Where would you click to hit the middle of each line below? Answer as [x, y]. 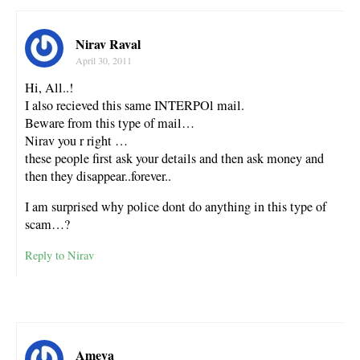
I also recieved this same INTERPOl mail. [135, 105]
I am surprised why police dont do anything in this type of [176, 206]
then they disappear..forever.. [98, 176]
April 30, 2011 [104, 60]
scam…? [47, 224]
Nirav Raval [108, 43]
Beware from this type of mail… [110, 123]
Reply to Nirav [59, 255]
